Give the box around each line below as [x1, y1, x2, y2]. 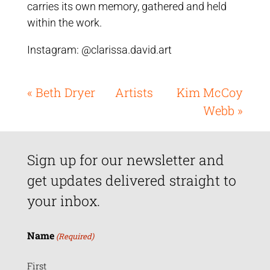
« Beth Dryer [27, 84, 95, 100]
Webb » [203, 102, 243, 118]
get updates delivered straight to [27, 171, 236, 189]
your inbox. [27, 192, 100, 210]
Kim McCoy [177, 84, 243, 100]
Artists [115, 84, 153, 100]
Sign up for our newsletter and [27, 151, 224, 169]
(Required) [56, 231, 95, 242]
